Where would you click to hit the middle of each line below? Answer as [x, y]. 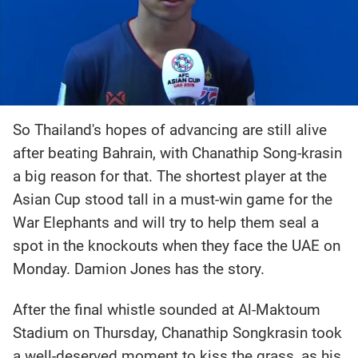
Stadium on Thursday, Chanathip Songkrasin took [178, 332]
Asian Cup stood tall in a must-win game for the [173, 200]
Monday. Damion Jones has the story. [139, 269]
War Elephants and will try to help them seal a [166, 223]
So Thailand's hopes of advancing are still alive [170, 130]
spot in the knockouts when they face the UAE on [177, 246]
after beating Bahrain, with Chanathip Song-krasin [178, 153]
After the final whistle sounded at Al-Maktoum [167, 309]
